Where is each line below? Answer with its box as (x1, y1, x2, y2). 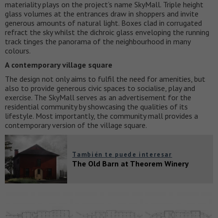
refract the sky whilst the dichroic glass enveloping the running (5, 27, 209, 37)
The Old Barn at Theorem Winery (72, 158, 189, 168)
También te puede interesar (72, 150, 172, 159)
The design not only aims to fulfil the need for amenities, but (5, 73, 205, 84)
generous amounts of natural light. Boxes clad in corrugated (5, 18, 202, 28)
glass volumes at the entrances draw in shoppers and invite (5, 8, 199, 18)
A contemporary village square (5, 59, 112, 70)
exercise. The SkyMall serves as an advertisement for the (5, 92, 191, 102)
